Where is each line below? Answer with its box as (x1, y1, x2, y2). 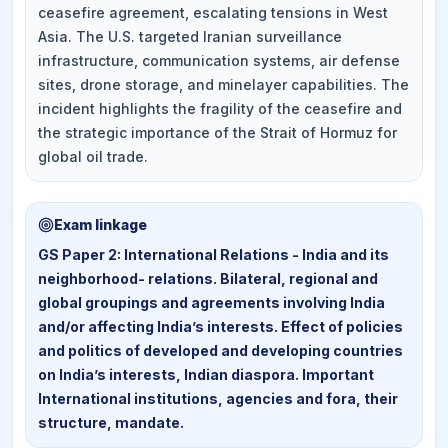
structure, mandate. (38, 414, 184, 431)
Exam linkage (54, 216, 147, 233)
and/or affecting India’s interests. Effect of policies (38, 318, 403, 335)
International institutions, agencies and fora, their (38, 390, 398, 407)
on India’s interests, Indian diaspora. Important (38, 366, 374, 383)
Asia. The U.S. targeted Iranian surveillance (38, 28, 342, 45)
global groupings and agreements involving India (38, 294, 385, 311)
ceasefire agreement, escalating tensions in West (38, 4, 388, 21)
